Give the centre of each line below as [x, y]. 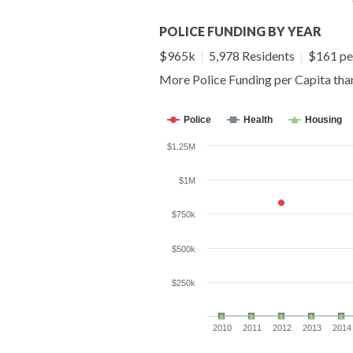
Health [258, 119]
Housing [323, 119]
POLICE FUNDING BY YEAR [240, 31]
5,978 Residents [252, 55]
